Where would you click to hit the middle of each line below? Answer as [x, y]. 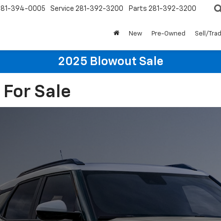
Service [62, 9]
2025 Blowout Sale [110, 62]
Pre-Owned [168, 34]
